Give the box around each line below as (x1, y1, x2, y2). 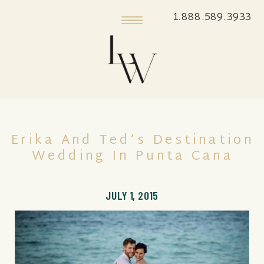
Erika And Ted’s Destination (10, 128, 255, 153)
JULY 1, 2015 (105, 188, 159, 202)
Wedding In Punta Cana (31, 144, 233, 169)
